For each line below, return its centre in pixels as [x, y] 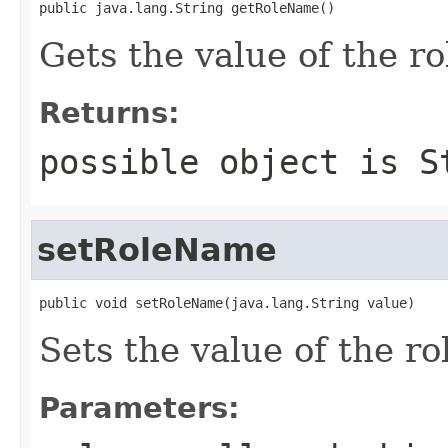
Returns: [109, 112]
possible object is [229, 161]
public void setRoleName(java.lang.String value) [227, 302]
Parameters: [139, 407]
